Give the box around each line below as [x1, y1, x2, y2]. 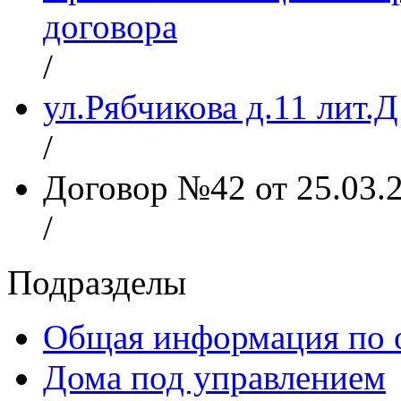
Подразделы [7, 262, 186, 302]
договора [43, 6, 177, 46]
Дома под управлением [43, 357, 386, 397]
